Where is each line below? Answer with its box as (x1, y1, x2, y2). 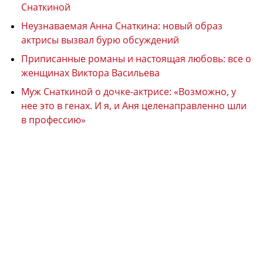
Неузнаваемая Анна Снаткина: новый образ (21, 19, 222, 33)
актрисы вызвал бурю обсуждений (21, 33, 179, 47)
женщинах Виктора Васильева (21, 66, 160, 80)
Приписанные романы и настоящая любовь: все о (21, 52, 251, 66)
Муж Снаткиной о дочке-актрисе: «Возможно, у (21, 85, 236, 99)
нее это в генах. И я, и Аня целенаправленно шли (21, 99, 247, 113)
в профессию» (21, 113, 86, 127)
